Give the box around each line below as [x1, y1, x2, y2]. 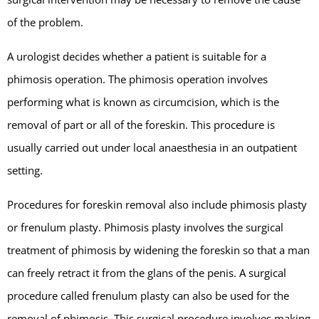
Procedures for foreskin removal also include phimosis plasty [7, 197, 307, 211]
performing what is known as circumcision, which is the [7, 94, 279, 109]
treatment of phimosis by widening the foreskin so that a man [7, 242, 310, 257]
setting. [7, 162, 43, 177]
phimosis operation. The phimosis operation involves [7, 71, 268, 86]
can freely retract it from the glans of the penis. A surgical [7, 265, 286, 280]
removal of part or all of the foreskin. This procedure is [7, 117, 275, 132]
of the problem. [7, 14, 83, 29]
